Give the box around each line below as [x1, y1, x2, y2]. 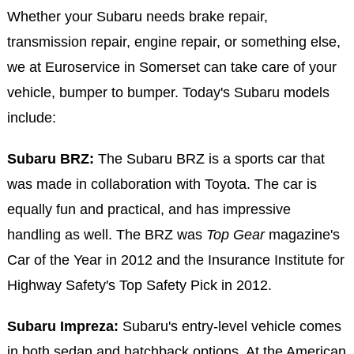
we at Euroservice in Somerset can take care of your [6, 58, 337, 75]
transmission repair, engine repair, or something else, [6, 33, 341, 50]
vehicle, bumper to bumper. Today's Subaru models [6, 84, 330, 100]
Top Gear [205, 226, 265, 243]
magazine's [264, 226, 340, 243]
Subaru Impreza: [6, 318, 119, 334]
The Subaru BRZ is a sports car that [93, 150, 325, 167]
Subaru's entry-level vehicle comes [118, 318, 341, 334]
